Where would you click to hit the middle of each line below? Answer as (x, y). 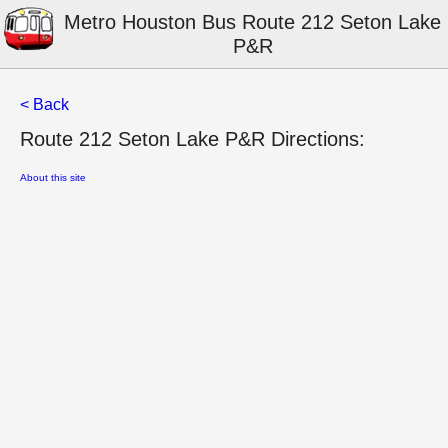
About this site (53, 177)
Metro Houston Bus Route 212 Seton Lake (252, 22)
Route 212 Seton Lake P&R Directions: (192, 139)
